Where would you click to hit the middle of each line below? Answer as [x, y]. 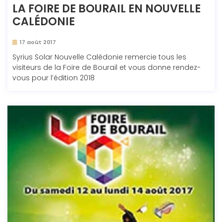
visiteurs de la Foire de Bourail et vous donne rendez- [107, 68]
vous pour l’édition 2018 [54, 78]
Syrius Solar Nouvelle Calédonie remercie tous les [99, 57]
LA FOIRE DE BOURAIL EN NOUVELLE [107, 9]
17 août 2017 [38, 42]
